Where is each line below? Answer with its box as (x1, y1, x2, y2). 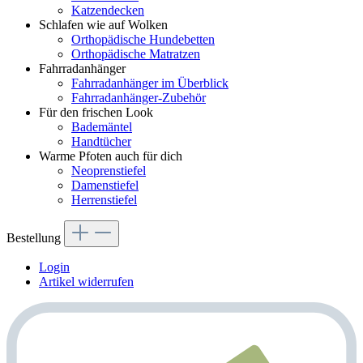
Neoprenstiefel (71, 163, 146, 177)
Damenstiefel (71, 177, 139, 192)
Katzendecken (71, 2, 144, 17)
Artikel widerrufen (39, 274, 134, 288)
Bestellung (6, 230, 64, 245)
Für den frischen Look (39, 105, 153, 119)
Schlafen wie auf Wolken (39, 17, 168, 32)
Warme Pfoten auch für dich (39, 148, 182, 163)
